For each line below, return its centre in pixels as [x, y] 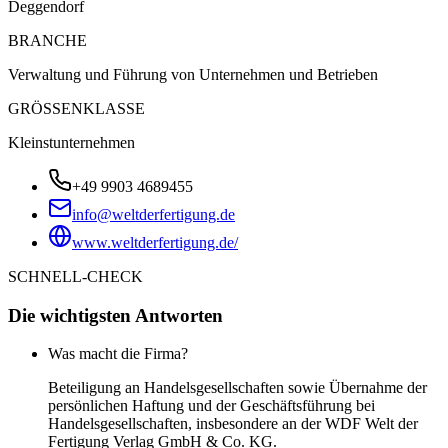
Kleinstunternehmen [71, 142]
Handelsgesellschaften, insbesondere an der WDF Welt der [233, 424]
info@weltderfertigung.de [153, 214]
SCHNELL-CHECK [75, 276]
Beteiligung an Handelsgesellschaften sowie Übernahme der [237, 388]
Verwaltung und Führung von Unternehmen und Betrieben [193, 74]
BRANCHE [47, 40]
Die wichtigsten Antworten [115, 315]
